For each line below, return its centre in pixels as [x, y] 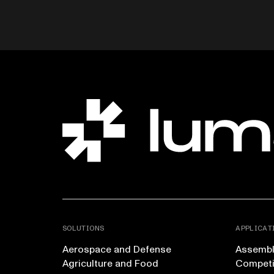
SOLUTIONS [83, 229]
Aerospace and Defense [117, 250]
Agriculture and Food [110, 264]
